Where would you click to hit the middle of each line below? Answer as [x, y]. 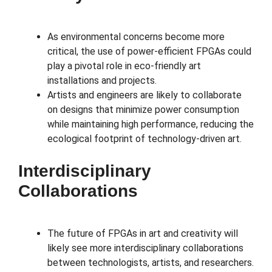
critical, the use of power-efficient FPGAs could [149, 52]
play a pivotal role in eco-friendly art [124, 66]
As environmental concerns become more [136, 37]
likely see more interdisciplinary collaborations [145, 248]
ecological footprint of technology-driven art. [144, 139]
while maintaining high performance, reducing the [151, 124]
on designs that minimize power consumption [143, 110]
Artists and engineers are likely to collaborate [144, 95]
